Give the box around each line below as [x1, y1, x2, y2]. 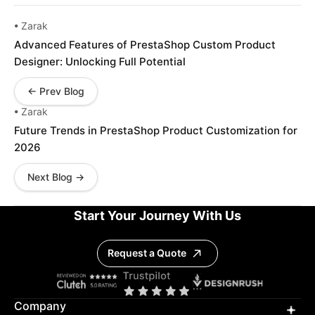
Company [14, 299, 66, 313]
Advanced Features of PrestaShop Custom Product [14, 38, 276, 51]
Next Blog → [27, 171, 84, 183]
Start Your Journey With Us [74, 207, 241, 223]
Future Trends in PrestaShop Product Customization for [14, 124, 297, 137]
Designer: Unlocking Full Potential [14, 55, 186, 68]
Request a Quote [108, 247, 186, 259]
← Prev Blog [27, 85, 84, 97]
